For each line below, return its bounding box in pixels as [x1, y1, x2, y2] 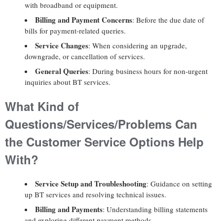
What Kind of [5, 97, 79, 114]
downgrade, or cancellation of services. [25, 51, 145, 61]
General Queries [35, 65, 88, 76]
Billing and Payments [35, 203, 103, 215]
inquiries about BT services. [25, 76, 110, 87]
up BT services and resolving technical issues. [25, 189, 166, 199]
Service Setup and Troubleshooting [35, 178, 147, 189]
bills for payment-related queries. [25, 25, 126, 36]
